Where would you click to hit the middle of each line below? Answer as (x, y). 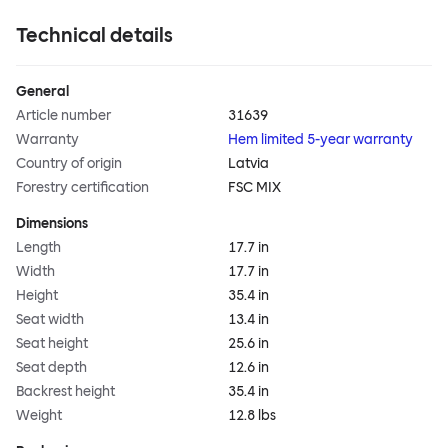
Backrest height (65, 392)
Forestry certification (82, 188)
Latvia (248, 164)
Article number (63, 116)
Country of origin (69, 164)
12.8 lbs (252, 416)
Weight (39, 416)
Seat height (52, 344)
